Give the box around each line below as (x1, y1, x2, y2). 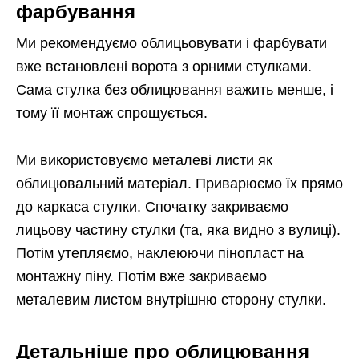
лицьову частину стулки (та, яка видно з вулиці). (16, 221, 341, 238)
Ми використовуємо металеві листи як (16, 151, 272, 168)
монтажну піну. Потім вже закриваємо (16, 268, 267, 284)
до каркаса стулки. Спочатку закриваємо (16, 198, 288, 215)
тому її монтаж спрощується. (16, 104, 208, 121)
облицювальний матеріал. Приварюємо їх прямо (16, 175, 343, 192)
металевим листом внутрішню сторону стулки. (16, 291, 326, 308)
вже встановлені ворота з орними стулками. (16, 58, 312, 75)
